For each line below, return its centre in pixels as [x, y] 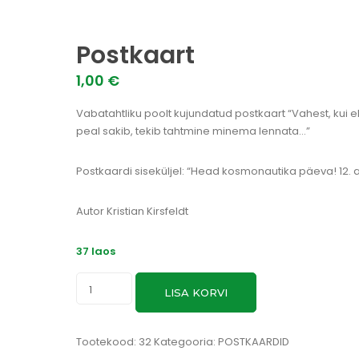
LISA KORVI [196, 292]
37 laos [95, 251]
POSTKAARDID [253, 341]
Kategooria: [186, 341]
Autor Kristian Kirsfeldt [132, 211]
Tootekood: [107, 341]
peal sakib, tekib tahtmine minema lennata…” [193, 131]
